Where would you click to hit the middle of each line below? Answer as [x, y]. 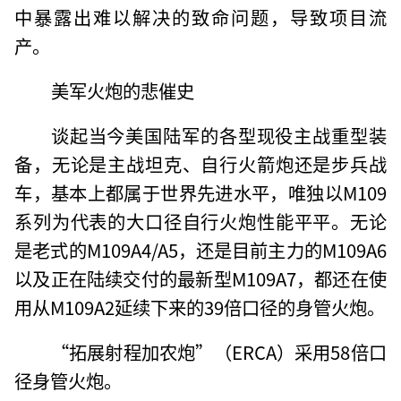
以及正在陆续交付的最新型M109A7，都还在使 [200, 278]
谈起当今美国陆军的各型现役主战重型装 [218, 135]
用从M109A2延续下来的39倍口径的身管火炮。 [200, 307]
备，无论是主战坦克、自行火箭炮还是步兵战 [200, 163]
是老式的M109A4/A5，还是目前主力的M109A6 [200, 249]
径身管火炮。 [68, 380]
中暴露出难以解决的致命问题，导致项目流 [200, 17]
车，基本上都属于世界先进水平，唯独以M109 [200, 192]
